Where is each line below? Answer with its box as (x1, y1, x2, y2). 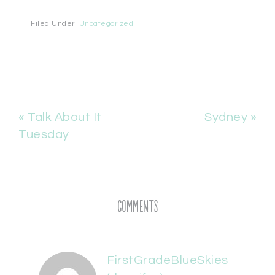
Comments (117, 198, 158, 216)
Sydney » (204, 111, 257, 123)
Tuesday (18, 128, 69, 141)
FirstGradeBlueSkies (107, 254, 228, 266)
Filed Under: (31, 20, 79, 28)
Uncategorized (79, 20, 133, 28)
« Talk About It (18, 111, 102, 123)
